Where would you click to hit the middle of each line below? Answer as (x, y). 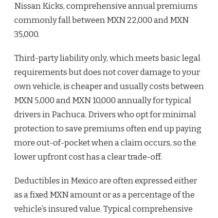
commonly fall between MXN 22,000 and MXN (101, 20)
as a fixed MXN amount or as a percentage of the (104, 195)
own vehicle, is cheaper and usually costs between (109, 87)
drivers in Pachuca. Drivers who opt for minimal (105, 115)
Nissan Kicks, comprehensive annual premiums (106, 6)
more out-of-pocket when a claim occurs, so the (105, 143)
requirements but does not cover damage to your (107, 73)
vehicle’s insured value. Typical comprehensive (103, 209)
